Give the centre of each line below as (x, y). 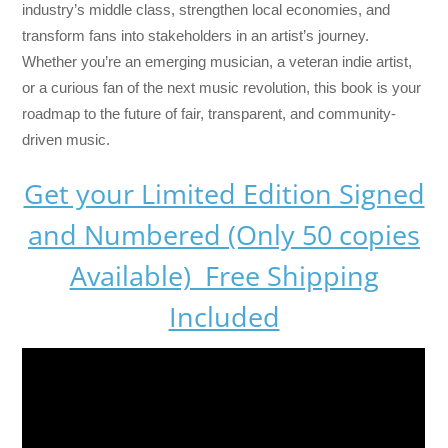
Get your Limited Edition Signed (224, 194)
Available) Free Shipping (224, 276)
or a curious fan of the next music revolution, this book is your (222, 88)
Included (224, 317)
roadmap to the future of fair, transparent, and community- (209, 114)
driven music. (66, 140)
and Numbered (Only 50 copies (224, 235)
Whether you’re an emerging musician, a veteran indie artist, (217, 62)
